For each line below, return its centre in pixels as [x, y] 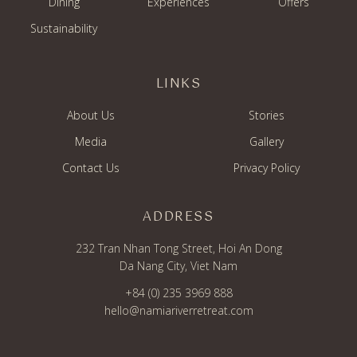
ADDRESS [178, 217]
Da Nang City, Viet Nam [178, 265]
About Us [91, 115]
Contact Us [91, 167]
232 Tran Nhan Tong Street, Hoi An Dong [178, 248]
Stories [266, 115]
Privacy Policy [266, 167]
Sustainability [64, 28]
